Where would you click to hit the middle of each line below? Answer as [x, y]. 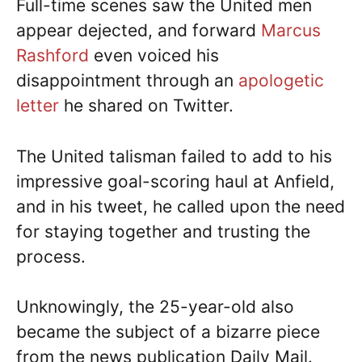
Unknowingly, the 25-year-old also [155, 307]
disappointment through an [127, 80]
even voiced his [154, 55]
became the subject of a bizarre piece [168, 332]
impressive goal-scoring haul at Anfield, [175, 181]
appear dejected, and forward [139, 30]
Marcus [291, 30]
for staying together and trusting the [163, 231]
